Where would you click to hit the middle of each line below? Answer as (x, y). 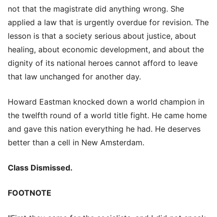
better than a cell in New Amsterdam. (76, 142)
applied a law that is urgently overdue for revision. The (108, 22)
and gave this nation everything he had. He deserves (104, 129)
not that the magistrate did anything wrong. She (96, 8)
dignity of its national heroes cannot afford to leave (103, 63)
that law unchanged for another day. (74, 76)
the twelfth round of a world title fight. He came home (107, 115)
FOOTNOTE (30, 193)
